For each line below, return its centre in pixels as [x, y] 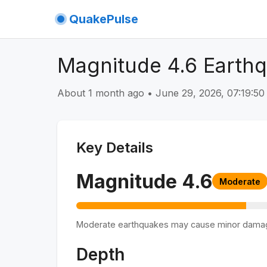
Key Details [115, 147]
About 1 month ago [101, 93]
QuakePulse [104, 19]
